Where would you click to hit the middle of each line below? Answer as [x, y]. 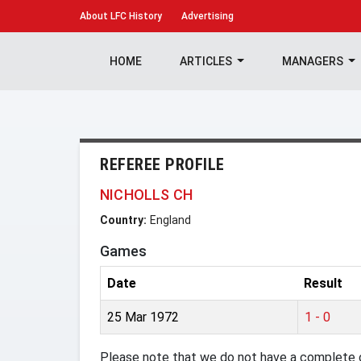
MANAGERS [313, 61]
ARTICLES [207, 61]
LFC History [135, 16]
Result [323, 283]
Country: [123, 220]
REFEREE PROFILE [162, 164]
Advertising [207, 16]
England [170, 220]
